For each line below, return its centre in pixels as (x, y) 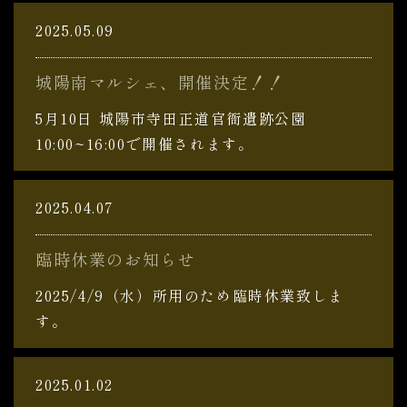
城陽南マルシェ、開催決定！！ (160, 82)
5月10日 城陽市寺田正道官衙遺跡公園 (171, 118)
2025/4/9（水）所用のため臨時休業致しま (190, 295)
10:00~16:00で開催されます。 (145, 144)
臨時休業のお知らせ (116, 259)
